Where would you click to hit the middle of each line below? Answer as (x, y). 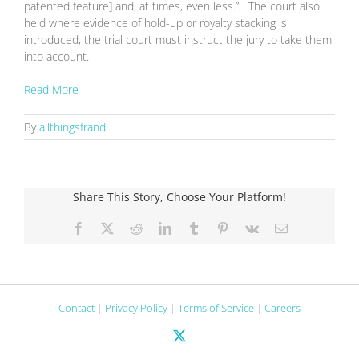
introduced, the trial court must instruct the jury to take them (178, 40)
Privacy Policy (136, 308)
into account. (56, 56)
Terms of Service (216, 308)
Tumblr (218, 228)
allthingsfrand (73, 127)
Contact (77, 308)
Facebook (109, 228)
